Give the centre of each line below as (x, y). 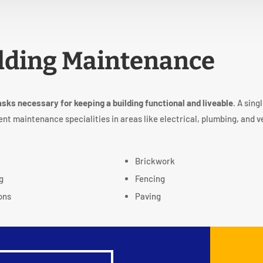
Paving (148, 196)
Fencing (150, 179)
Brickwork (155, 161)
